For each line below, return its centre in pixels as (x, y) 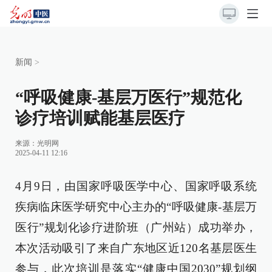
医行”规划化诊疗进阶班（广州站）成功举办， (136, 227)
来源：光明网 (37, 143)
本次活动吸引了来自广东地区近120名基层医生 (136, 248)
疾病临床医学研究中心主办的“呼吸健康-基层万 (136, 207)
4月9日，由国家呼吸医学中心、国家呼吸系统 (136, 186)
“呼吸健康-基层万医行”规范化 (128, 97)
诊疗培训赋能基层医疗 (100, 118)
